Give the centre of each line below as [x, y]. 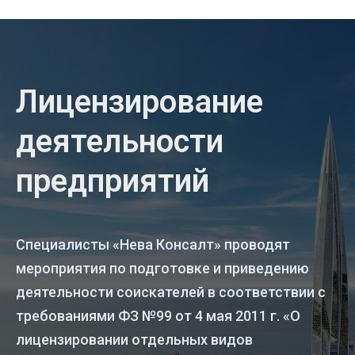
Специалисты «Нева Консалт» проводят [153, 244]
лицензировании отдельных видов [134, 340]
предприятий [113, 181]
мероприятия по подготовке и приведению [162, 268]
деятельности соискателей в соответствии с [171, 292]
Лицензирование [139, 102]
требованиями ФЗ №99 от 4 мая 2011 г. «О [158, 316]
